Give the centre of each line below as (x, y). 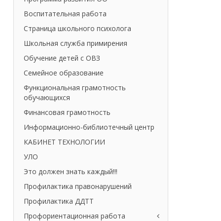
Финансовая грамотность (67, 112)
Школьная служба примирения (75, 43)
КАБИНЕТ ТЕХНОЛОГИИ (64, 142)
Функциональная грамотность (74, 88)
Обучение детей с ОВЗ (62, 58)
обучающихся (47, 98)
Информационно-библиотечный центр (89, 127)
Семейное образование (63, 73)
